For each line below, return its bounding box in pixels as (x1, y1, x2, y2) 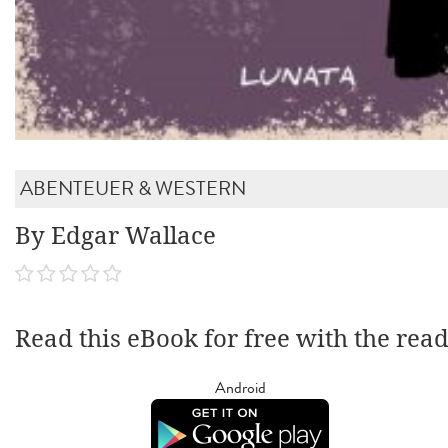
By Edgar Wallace (15, 220, 216, 251)
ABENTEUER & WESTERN (20, 173, 246, 203)
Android (214, 375, 266, 399)
